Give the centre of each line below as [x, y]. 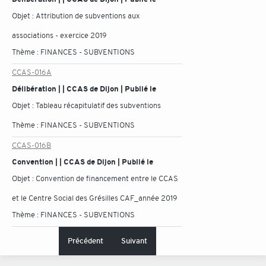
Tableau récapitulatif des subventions [98, 105]
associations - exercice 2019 [59, 35]
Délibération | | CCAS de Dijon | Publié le [84, 89]
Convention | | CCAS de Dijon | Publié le [83, 162]
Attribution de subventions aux [88, 16]
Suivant [134, 241]
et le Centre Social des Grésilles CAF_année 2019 [95, 198]
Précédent [85, 241]
